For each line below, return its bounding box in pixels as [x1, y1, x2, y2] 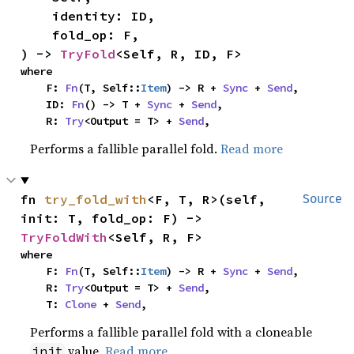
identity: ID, [21, 8, 53, 24]
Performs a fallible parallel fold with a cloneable [30, 323, 313, 341]
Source [303, 191, 342, 206]
